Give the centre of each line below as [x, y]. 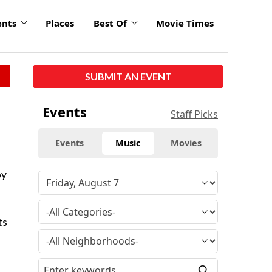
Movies [186, 143]
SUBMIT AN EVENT [128, 76]
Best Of [110, 23]
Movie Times [185, 23]
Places [60, 23]
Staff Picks [194, 114]
